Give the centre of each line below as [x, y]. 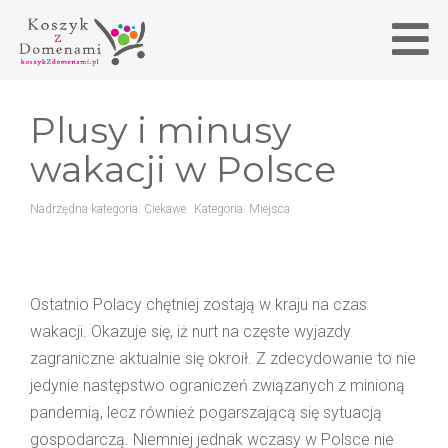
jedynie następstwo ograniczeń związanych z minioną [217, 385]
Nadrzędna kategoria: [87, 208]
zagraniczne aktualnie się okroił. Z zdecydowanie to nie [223, 358]
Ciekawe [165, 208]
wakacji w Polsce [183, 168]
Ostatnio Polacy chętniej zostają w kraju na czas [198, 304]
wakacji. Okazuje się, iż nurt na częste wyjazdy [190, 331]
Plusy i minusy [161, 129]
